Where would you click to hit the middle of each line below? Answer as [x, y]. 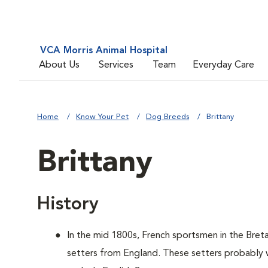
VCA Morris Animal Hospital [104, 51]
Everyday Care [223, 65]
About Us [59, 65]
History [68, 205]
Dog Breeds [167, 117]
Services [116, 65]
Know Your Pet [102, 117]
